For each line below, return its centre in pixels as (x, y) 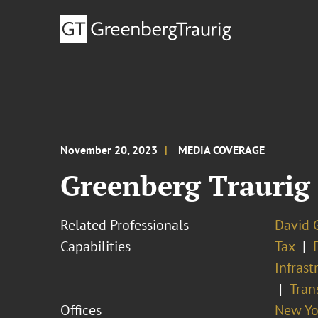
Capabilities (96, 246)
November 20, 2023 (109, 150)
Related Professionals (125, 225)
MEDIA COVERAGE (222, 150)
